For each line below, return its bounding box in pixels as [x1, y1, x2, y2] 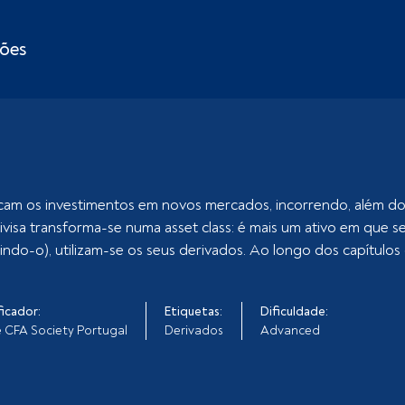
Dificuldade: [260, 304, 329, 319]
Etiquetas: [165, 304, 223, 319]
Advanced [260, 323, 321, 338]
